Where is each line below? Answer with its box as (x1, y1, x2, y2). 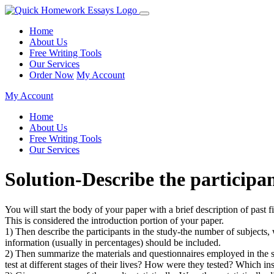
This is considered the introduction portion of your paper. (5, 215, 224, 226)
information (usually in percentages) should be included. (5, 237, 221, 248)
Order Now (29, 70, 74, 80)
